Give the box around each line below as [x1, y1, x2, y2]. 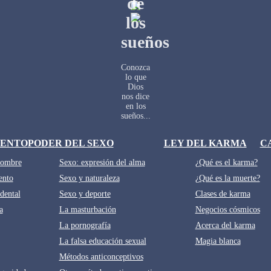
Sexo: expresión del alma [59, 157, 145, 167]
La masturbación [59, 204, 116, 214]
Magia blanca [195, 236, 241, 246]
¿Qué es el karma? [195, 157, 258, 167]
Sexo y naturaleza [59, 173, 120, 183]
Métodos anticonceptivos [59, 252, 143, 261]
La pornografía [59, 220, 111, 230]
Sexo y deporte [59, 189, 111, 198]
